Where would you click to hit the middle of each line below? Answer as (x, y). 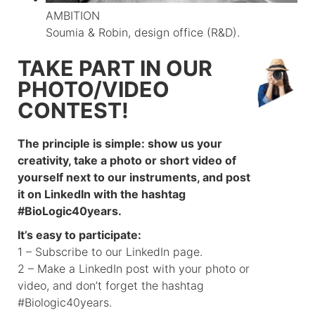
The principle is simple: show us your (120, 143)
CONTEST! (73, 110)
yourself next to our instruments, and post (134, 177)
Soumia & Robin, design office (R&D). (143, 32)
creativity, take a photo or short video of (127, 160)
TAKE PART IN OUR (115, 68)
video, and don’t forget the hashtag (111, 285)
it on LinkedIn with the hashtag (102, 194)
